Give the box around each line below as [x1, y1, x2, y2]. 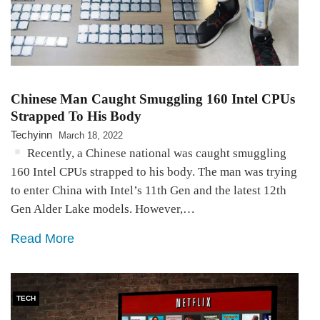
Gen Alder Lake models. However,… [11, 201, 195, 216]
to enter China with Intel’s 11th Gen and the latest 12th [11, 183, 286, 197]
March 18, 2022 [59, 129, 123, 141]
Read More [11, 231, 74, 246]
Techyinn [11, 128, 52, 141]
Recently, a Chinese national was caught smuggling [24, 146, 287, 160]
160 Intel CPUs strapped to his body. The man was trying [11, 164, 297, 179]
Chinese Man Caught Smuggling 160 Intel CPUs [11, 91, 295, 106]
